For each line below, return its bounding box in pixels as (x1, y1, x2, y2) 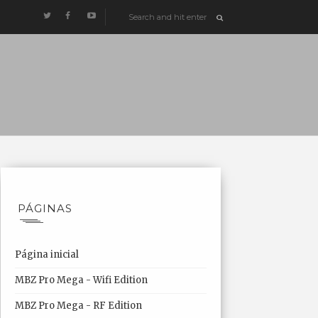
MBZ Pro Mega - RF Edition (14, 300, 142, 312)
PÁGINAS (17, 202, 72, 215)
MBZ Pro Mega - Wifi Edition (14, 274, 148, 286)
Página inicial (14, 248, 79, 261)
